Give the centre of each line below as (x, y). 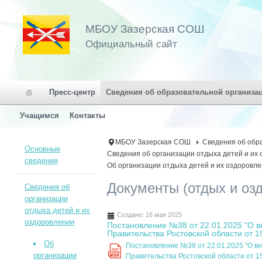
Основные (42, 149)
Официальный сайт (131, 44)
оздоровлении (49, 222)
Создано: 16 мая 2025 (150, 215)
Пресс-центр (72, 92)
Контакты (87, 116)
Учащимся (39, 116)
